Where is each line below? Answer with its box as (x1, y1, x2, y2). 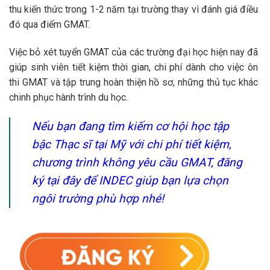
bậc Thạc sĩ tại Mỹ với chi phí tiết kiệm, (32, 137, 231, 151)
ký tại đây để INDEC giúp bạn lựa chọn (32, 173, 228, 187)
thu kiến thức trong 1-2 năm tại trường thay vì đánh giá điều (9, 3, 258, 15)
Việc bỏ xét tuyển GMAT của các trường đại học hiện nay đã (9, 46, 258, 58)
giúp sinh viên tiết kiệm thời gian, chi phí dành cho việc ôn (9, 61, 258, 73)
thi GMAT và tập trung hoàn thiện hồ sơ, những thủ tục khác (9, 76, 258, 88)
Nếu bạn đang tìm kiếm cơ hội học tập (32, 119, 229, 133)
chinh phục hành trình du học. (9, 91, 128, 103)
